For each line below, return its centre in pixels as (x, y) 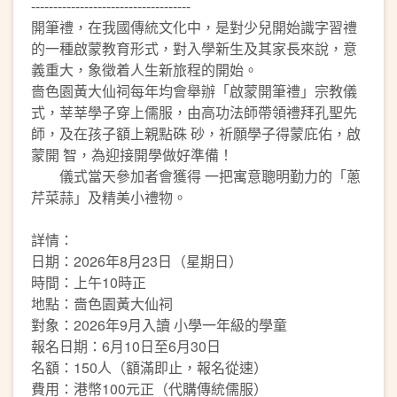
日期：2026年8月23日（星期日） (137, 261)
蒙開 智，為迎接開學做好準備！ (132, 154)
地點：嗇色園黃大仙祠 (102, 303)
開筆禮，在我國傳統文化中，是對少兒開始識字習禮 (194, 27)
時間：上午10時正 (89, 282)
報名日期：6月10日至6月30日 (126, 346)
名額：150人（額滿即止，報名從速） (149, 367)
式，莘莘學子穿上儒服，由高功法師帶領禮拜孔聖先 (194, 112)
